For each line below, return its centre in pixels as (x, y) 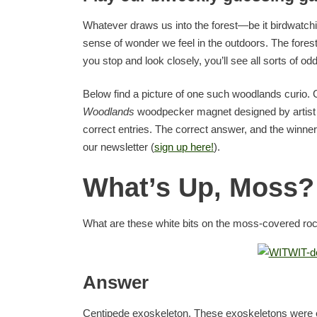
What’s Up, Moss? (198, 187)
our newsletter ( (119, 147)
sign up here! (184, 147)
